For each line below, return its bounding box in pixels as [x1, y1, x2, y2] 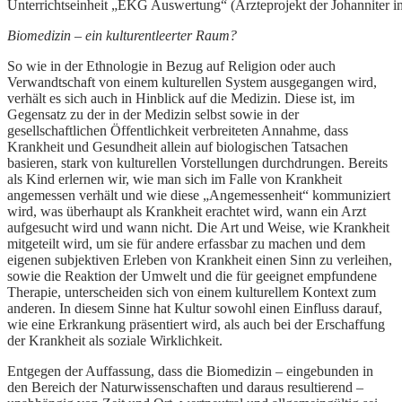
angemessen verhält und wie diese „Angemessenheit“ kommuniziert [7, 188, 390, 204]
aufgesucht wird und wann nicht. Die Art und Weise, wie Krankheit [7, 220, 389, 236]
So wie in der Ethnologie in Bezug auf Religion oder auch [7, 58, 336, 74]
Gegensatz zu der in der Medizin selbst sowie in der [7, 107, 299, 123]
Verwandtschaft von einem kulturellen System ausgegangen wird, [7, 74, 377, 91]
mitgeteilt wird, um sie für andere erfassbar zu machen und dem [7, 236, 365, 252]
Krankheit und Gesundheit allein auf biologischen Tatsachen [7, 139, 348, 155]
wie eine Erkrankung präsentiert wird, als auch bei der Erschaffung [7, 317, 385, 333]
